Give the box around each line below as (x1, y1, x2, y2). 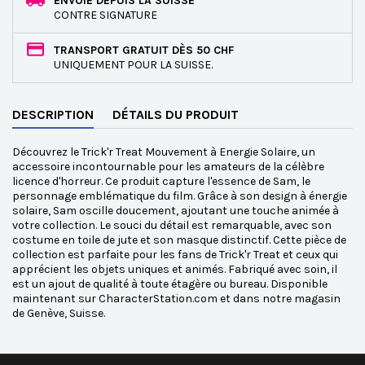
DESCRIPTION (12, 107, 94, 122)
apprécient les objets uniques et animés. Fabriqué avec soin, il (12, 262, 337, 276)
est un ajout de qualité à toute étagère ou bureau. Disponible (12, 277, 328, 291)
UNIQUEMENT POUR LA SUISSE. (54, 58, 213, 72)
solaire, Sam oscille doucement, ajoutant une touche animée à (12, 204, 339, 218)
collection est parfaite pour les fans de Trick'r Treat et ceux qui (12, 248, 338, 262)
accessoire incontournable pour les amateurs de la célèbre (12, 160, 324, 174)
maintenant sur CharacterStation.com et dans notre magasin (12, 292, 341, 306)
